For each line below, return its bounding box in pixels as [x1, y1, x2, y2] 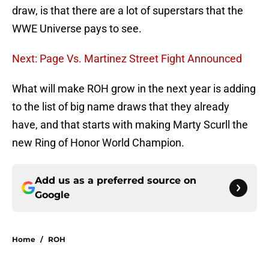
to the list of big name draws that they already [12, 100, 229, 113]
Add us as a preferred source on [35, 175, 196, 187]
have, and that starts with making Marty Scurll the [12, 118, 248, 131]
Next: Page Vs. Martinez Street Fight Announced [12, 52, 242, 65]
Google [35, 189, 70, 201]
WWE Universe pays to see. [12, 22, 142, 35]
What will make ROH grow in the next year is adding [12, 82, 256, 95]
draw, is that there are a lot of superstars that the [12, 4, 243, 17]
